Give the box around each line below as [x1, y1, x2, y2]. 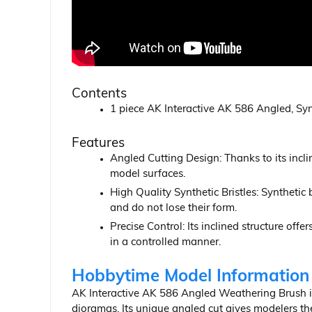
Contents [72, 88, 127, 102]
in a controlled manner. [110, 237, 221, 249]
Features [72, 137, 125, 151]
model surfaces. [110, 169, 185, 180]
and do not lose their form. [110, 203, 237, 214]
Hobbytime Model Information [72, 269, 309, 286]
